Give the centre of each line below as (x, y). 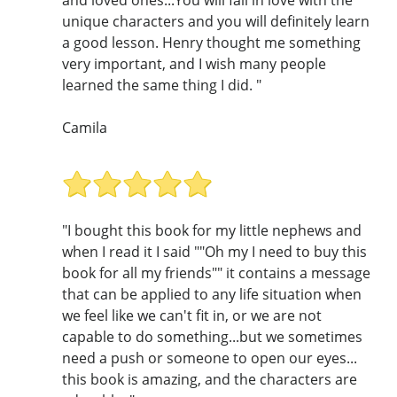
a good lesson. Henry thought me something (211, 43)
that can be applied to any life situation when (212, 294)
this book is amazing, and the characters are (210, 379)
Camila (85, 128)
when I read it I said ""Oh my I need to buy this (214, 251)
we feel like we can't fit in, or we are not (192, 315)
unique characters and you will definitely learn (216, 22)
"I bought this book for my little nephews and (212, 230)
